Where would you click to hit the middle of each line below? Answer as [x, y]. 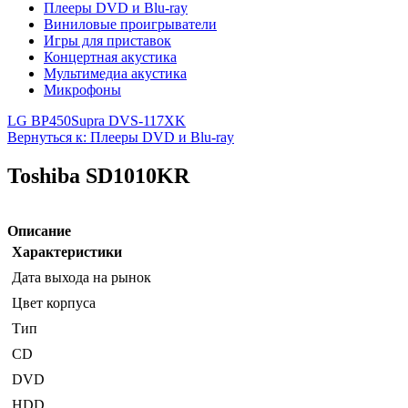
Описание [39, 231]
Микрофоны [82, 90]
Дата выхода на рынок [82, 278]
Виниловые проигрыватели [130, 25]
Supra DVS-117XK [128, 121]
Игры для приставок [107, 41]
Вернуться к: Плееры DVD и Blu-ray [121, 138]
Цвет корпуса [54, 303]
